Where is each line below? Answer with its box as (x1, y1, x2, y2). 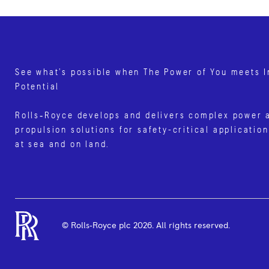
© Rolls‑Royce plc (62, 221, 133, 230)
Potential (15, 81, 60, 91)
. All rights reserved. (152, 221, 230, 230)
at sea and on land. (15, 139, 110, 149)
